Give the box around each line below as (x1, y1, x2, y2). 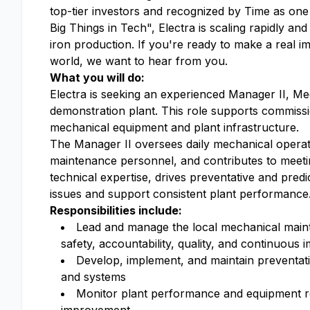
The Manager (50, 137, 121, 151)
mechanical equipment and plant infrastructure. (50, 120, 299, 134)
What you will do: (50, 71, 147, 84)
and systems (61, 270, 126, 284)
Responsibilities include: (50, 203, 182, 217)
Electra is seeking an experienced (50, 87, 228, 101)
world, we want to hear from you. (50, 54, 228, 68)
